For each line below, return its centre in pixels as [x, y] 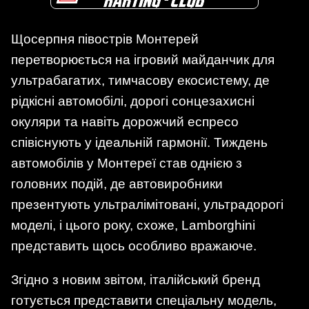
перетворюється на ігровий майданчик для [143, 60]
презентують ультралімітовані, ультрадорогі [147, 205]
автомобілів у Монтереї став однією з [127, 163]
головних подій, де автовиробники [117, 184]
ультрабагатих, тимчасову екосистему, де [140, 81]
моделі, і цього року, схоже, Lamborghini [133, 226]
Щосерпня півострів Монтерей [105, 39]
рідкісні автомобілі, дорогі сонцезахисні [133, 101]
